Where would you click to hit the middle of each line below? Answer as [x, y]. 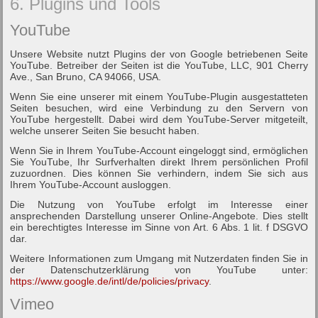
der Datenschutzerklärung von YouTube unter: [159, 269]
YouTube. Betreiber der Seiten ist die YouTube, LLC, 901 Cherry [159, 65]
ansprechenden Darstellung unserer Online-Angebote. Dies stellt [159, 215]
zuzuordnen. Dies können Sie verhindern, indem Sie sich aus [159, 173]
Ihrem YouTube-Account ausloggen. [91, 184]
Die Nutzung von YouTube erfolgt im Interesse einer [159, 204]
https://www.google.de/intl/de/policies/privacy [110, 281]
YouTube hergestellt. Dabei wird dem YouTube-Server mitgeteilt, [159, 119]
